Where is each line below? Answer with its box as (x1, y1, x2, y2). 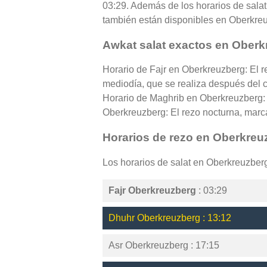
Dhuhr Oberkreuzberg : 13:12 (108, 212, 231, 223)
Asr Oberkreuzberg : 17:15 (108, 240, 219, 250)
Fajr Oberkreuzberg (108, 185, 196, 195)
